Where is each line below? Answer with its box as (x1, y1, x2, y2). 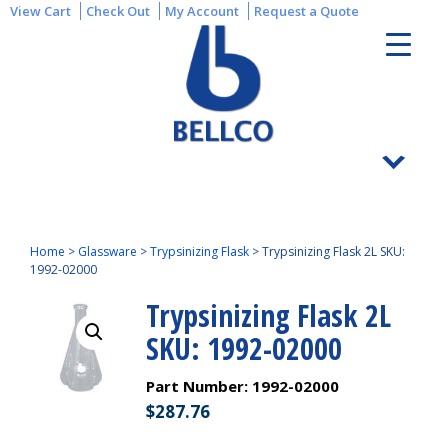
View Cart (10, 2, 71, 20)
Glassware (78, 243, 137, 260)
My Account (165, 2, 239, 20)
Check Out (86, 2, 150, 20)
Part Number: (146, 376, 253, 396)
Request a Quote (254, 2, 359, 20)
